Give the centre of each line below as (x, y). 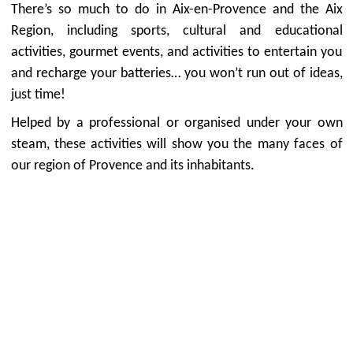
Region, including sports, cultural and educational (176, 31)
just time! (38, 95)
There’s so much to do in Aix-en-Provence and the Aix (176, 10)
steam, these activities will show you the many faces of (176, 145)
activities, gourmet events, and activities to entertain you (176, 52)
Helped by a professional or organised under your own (176, 123)
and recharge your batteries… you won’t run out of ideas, (176, 74)
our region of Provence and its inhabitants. (132, 166)
